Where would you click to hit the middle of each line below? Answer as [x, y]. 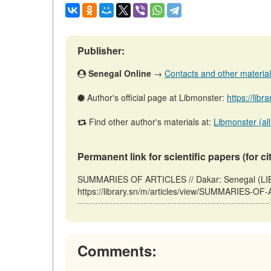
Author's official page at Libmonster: [156, 97]
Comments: [117, 250]
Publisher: [101, 51]
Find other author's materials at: [150, 122]
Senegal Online [120, 73]
